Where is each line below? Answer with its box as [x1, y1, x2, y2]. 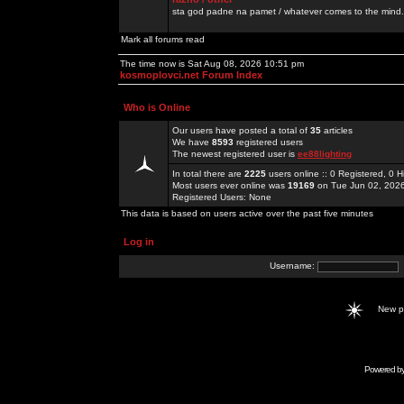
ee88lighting [298, 149, 352, 159]
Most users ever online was [172, 180, 288, 190]
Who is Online [124, 102, 190, 113]
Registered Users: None [172, 192, 271, 202]
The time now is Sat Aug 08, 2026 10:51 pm [120, 59, 304, 69]
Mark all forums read [121, 34, 205, 44]
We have [172, 137, 212, 147]
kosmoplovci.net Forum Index [120, 69, 262, 80]
